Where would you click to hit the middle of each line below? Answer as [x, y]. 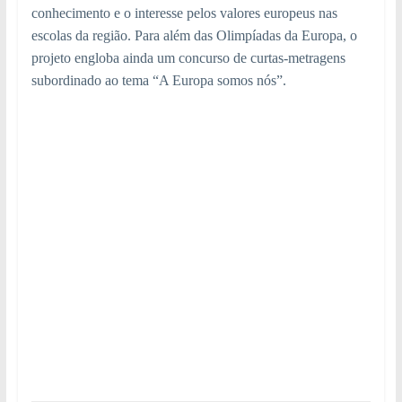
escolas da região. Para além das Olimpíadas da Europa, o [194, 36]
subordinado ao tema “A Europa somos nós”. [158, 81]
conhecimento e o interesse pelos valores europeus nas [184, 13]
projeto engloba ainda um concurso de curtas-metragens [188, 58]
